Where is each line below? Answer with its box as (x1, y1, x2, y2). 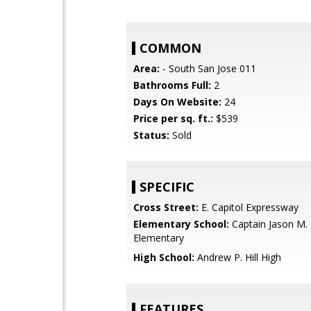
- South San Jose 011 (160, 62, 256, 75)
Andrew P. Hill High (194, 251, 281, 264)
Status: (133, 128, 169, 142)
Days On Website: (133, 95, 221, 108)
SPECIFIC (140, 178, 194, 195)
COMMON (140, 40, 201, 56)
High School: (133, 251, 194, 264)
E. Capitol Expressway (199, 201, 299, 214)
